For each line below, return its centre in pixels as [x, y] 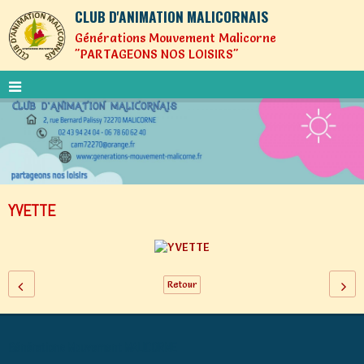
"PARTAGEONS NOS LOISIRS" [156, 54]
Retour [182, 285]
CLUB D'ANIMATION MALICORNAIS [171, 16]
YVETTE [32, 211]
